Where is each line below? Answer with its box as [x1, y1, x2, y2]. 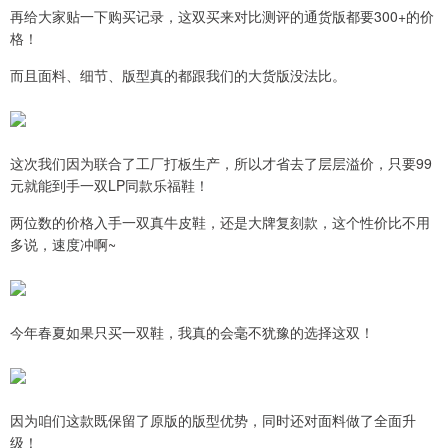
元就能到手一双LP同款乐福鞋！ [10, 175, 209, 196]
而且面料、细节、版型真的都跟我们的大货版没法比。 [10, 65, 346, 86]
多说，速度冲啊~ [10, 234, 116, 255]
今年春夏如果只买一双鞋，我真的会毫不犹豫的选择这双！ [10, 322, 374, 343]
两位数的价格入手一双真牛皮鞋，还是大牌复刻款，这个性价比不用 [10, 212, 430, 233]
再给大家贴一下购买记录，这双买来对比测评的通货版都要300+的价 [10, 6, 434, 27]
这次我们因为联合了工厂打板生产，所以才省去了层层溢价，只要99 [10, 153, 432, 174]
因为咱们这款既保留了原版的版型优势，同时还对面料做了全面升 [10, 410, 416, 431]
